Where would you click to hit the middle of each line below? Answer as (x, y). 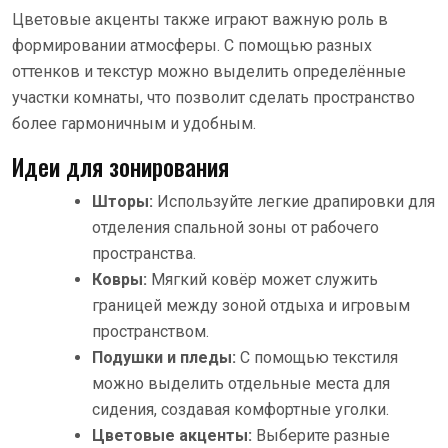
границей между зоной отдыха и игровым (251, 305)
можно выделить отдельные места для (241, 383)
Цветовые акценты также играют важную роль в (200, 19)
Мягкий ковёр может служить (262, 279)
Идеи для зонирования (120, 166)
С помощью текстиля (317, 357)
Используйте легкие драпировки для (294, 201)
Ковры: (119, 279)
